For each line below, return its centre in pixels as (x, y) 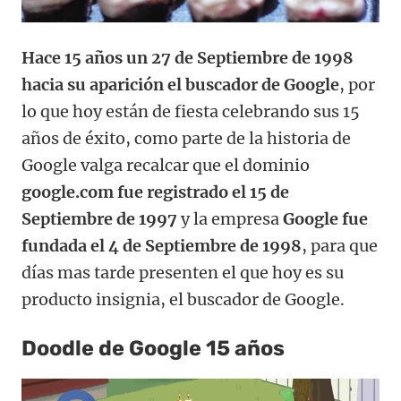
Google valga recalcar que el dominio (166, 166)
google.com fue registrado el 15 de (155, 192)
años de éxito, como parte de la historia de (186, 139)
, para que (340, 246)
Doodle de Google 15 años (153, 349)
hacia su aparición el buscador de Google (180, 85)
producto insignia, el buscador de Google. (183, 300)
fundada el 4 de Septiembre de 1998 (162, 246)
